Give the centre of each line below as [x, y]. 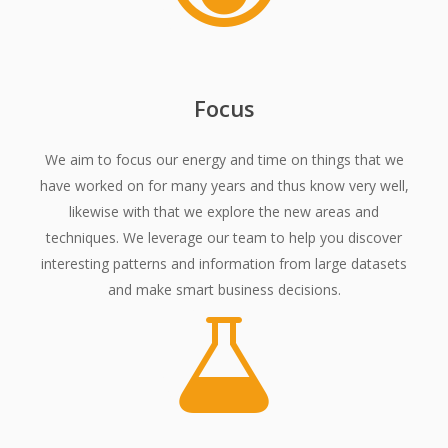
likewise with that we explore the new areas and [224, 212]
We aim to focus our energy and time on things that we [224, 160]
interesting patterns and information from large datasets [224, 264]
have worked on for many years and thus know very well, [224, 186]
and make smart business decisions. [224, 290]
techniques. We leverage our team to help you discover [224, 238]
